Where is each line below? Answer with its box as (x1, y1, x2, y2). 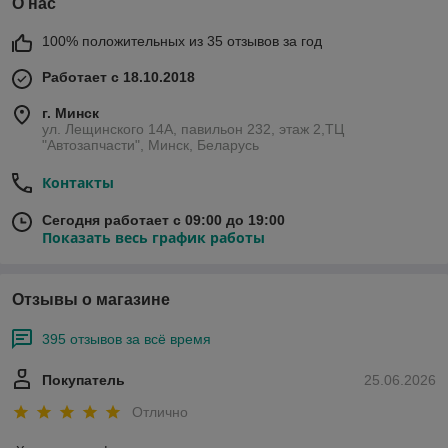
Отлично (132, 403, 188, 420)
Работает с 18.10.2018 (42, 69, 195, 86)
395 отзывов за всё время (42, 331, 211, 348)
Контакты (42, 173, 114, 193)
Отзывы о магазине (12, 291, 170, 309)
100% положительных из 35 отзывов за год (42, 33, 322, 50)
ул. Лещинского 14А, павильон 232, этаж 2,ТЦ (42, 121, 344, 138)
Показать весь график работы (42, 228, 265, 248)
